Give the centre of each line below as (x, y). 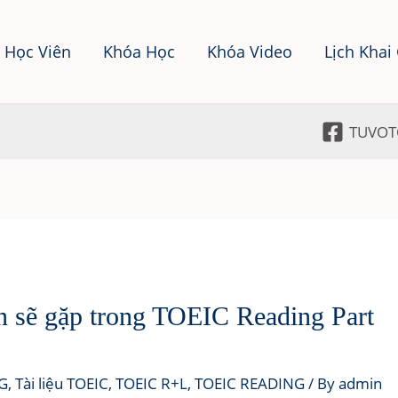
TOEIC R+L (152, 383)
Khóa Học (139, 52)
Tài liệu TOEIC (62, 383)
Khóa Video (249, 52)
